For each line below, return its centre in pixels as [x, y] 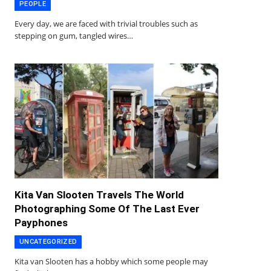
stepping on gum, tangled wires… [74, 36]
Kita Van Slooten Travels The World [99, 194]
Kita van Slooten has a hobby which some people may [111, 261]
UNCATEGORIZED [48, 241]
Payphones [41, 222]
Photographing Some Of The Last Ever [107, 208]
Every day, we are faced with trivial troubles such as [106, 24]
